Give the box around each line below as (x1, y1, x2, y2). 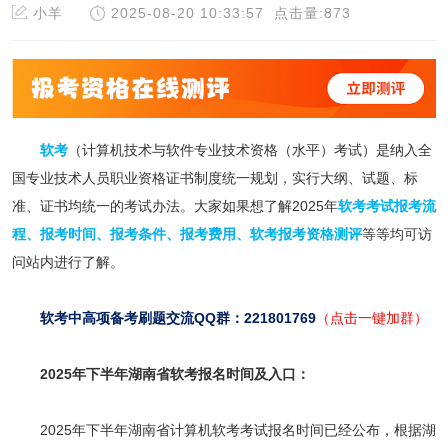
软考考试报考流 (337, 198, 436, 215)
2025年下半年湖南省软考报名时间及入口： (11, 366, 310, 383)
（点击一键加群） (315, 310, 428, 327)
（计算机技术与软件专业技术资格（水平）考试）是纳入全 (67, 142, 432, 159)
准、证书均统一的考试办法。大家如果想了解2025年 (11, 198, 338, 215)
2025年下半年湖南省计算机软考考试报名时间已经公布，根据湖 (11, 422, 436, 439)
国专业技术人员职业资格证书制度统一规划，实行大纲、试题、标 (11, 170, 418, 187)
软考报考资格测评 (249, 226, 362, 243)
